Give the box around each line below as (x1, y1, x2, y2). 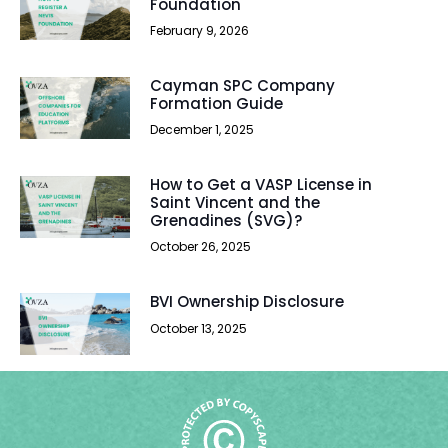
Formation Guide (150, 93, 283, 115)
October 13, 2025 (150, 319, 247, 337)
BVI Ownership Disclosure (150, 291, 344, 313)
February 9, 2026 (150, 22, 249, 40)
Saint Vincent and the (150, 192, 320, 214)
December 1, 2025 (150, 121, 254, 139)
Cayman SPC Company (150, 75, 335, 97)
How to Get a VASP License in (150, 174, 372, 196)
